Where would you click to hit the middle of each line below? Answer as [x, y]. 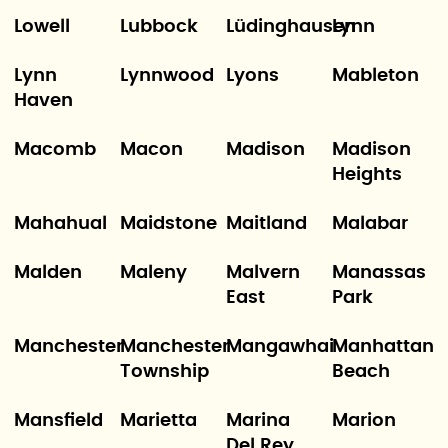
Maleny [153, 273]
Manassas [379, 273]
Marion [364, 421]
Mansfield [58, 421]
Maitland [266, 224]
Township [164, 372]
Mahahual [60, 224]
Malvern [263, 273]
